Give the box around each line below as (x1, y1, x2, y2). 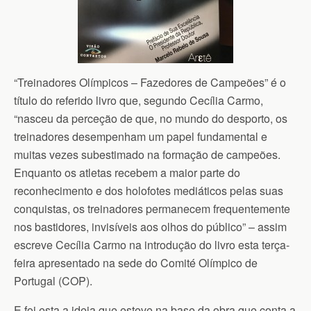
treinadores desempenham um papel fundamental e (14, 128, 267, 144)
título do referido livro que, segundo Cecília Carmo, (14, 92, 263, 108)
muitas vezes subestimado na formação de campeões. (14, 146, 280, 162)
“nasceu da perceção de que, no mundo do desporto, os (14, 110, 287, 126)
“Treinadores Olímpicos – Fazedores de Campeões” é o (14, 74, 286, 90)
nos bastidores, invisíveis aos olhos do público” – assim (14, 218, 287, 235)
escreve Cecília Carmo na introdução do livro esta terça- (14, 236, 289, 253)
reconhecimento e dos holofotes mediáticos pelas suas (14, 182, 283, 199)
